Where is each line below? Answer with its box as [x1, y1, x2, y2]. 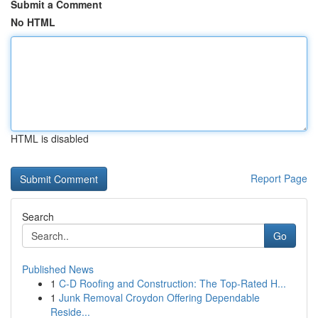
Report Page [251, 171, 307, 185]
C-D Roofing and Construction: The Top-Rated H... [59, 276, 286, 290]
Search [22, 209, 54, 224]
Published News [22, 262, 94, 276]
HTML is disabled [11, 131, 89, 146]
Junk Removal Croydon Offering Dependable [59, 290, 260, 305]
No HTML [11, 15, 55, 29]
